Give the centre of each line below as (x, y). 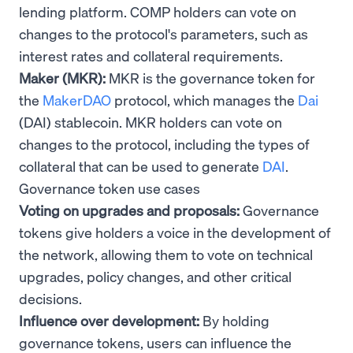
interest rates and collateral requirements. (151, 55)
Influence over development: (109, 320)
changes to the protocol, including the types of (164, 143)
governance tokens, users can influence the (155, 342)
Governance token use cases (110, 188)
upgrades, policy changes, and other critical (155, 276)
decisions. (50, 298)
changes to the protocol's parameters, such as (163, 33)
